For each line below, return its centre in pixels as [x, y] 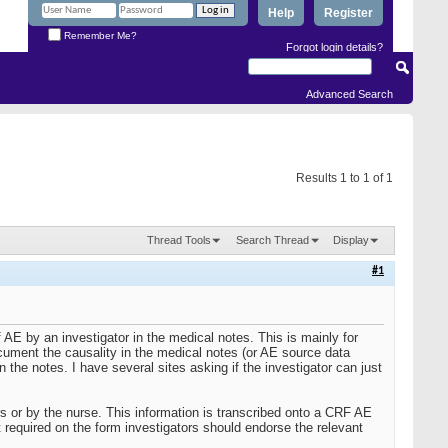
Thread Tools [179, 239]
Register [348, 13]
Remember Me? [99, 35]
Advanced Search [349, 94]
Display [351, 239]
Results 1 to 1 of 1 [344, 178]
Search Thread [272, 239]
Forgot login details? [334, 46]
